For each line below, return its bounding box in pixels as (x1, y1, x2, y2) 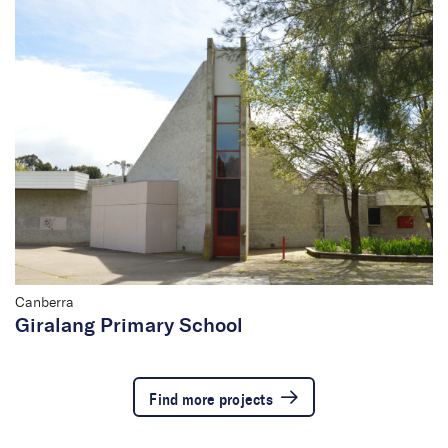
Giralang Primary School (15, 316, 243, 337)
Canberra (15, 296, 75, 311)
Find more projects (149, 392, 273, 409)
